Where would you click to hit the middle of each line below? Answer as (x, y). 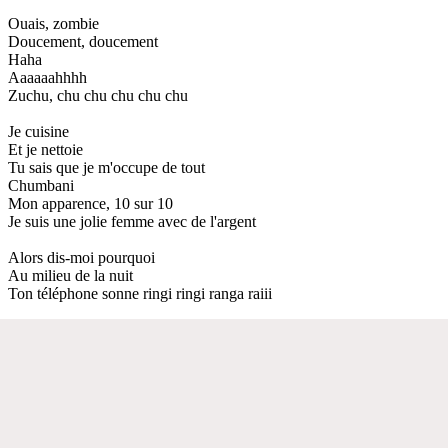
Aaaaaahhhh (47, 77)
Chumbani (41, 185)
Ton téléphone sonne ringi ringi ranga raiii (140, 293)
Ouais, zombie (53, 23)
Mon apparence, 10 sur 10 (90, 203)
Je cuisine (38, 131)
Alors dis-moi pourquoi (81, 257)
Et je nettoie (45, 149)
